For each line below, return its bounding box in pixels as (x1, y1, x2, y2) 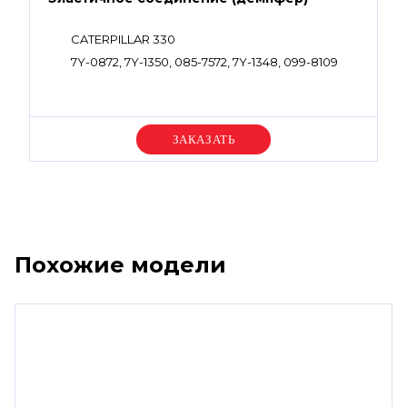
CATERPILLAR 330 (71, 32, 175, 46)
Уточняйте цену (145, 131, 262, 147)
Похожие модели (15, 252, 226, 278)
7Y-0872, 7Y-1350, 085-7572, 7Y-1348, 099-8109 (71, 55, 338, 69)
